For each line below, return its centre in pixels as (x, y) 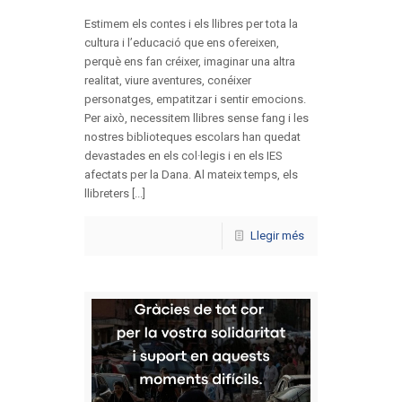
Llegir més (277, 235)
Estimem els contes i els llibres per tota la (191, 23)
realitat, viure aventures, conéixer (168, 80)
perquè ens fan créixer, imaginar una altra (190, 61)
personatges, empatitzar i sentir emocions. (195, 99)
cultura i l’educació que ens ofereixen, (182, 42)
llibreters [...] (115, 193)
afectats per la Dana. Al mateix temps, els (191, 174)
